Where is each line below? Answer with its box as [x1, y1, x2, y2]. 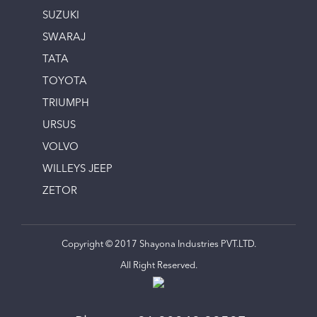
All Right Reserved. [120, 261, 197, 271]
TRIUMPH [42, 98, 89, 110]
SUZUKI [42, 11, 79, 22]
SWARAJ [42, 33, 86, 44]
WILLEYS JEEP [42, 164, 113, 175]
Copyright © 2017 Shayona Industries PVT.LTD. [61, 240, 256, 250]
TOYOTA [42, 76, 87, 88]
